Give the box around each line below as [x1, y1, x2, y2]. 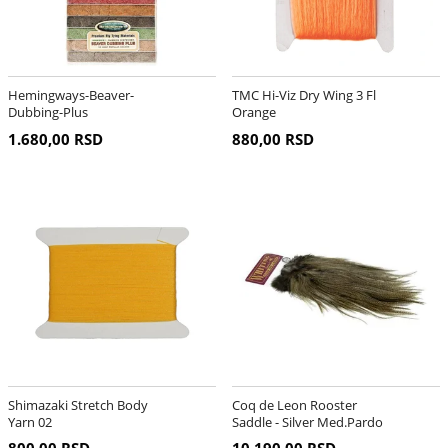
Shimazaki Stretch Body [7, 395, 148, 414]
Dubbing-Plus [7, 103, 88, 122]
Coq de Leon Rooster [231, 395, 357, 414]
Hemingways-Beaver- [7, 86, 134, 105]
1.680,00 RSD [7, 128, 103, 149]
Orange [231, 103, 276, 122]
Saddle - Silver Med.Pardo [231, 412, 383, 431]
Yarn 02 [7, 412, 52, 431]
